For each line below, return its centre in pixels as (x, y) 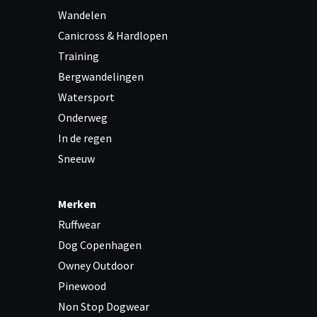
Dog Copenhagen (100, 245)
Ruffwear (79, 224)
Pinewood (82, 286)
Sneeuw (76, 158)
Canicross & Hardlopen (113, 35)
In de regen (85, 138)
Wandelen (82, 15)
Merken (77, 204)
